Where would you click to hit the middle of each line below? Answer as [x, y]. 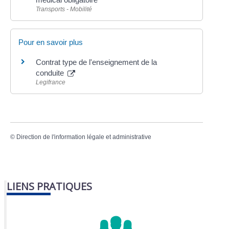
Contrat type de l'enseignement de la [97, 62]
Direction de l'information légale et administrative [84, 137]
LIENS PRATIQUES [50, 186]
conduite [51, 73]
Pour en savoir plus [51, 42]
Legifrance [51, 83]
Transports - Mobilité [64, 9]
